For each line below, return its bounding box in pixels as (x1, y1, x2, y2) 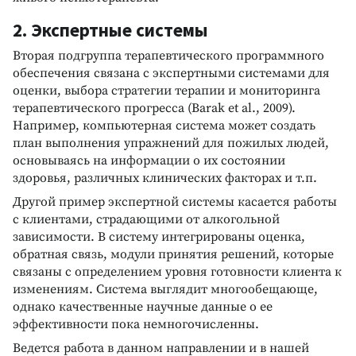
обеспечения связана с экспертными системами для (13, 64, 330, 81)
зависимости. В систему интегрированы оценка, (13, 228, 305, 245)
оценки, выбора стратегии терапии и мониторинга (13, 82, 320, 99)
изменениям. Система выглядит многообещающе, (13, 281, 318, 297)
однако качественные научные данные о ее (13, 298, 273, 315)
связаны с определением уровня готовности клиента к (13, 263, 342, 280)
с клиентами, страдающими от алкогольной (13, 211, 280, 227)
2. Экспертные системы (13, 17, 208, 41)
